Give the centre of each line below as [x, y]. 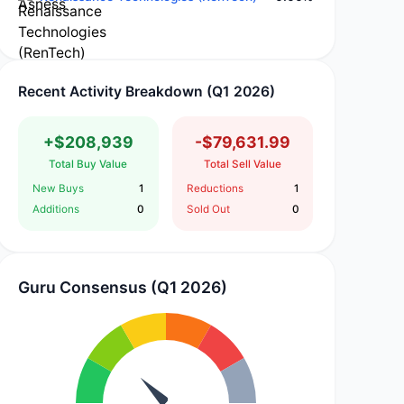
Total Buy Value [88, 165]
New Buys [58, 189]
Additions [55, 209]
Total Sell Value [243, 165]
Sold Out [209, 209]
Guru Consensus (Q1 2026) [123, 287]
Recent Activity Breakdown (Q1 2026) [147, 92]
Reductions [216, 189]
